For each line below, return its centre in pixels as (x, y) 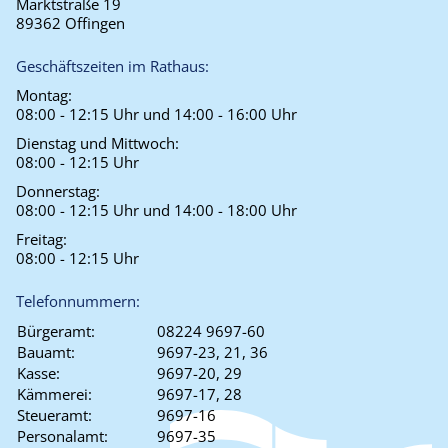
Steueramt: (54, 415)
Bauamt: (46, 352)
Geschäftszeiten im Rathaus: (112, 66)
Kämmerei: (54, 394)
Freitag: (41, 239)
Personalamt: (62, 436)
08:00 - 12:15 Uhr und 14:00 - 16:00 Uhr (156, 114)
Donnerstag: (58, 191)
